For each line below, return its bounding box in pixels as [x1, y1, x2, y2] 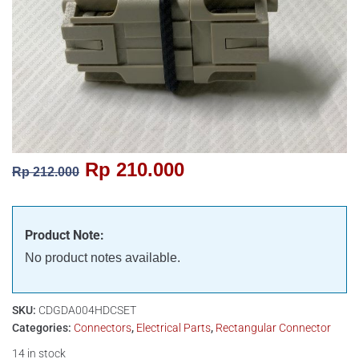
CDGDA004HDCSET [38, 304, 136, 317]
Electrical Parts [136, 321, 211, 334]
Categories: [12, 321, 74, 334]
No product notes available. [25, 251, 180, 264]
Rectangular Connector [216, 321, 331, 334]
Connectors [74, 321, 131, 334]
